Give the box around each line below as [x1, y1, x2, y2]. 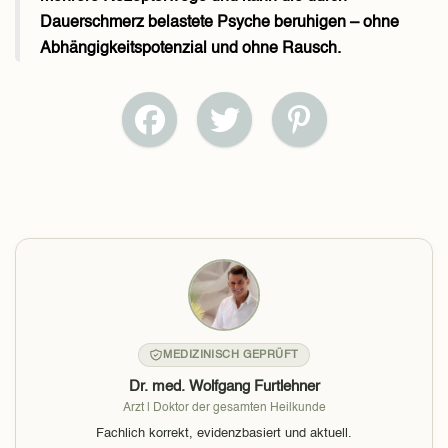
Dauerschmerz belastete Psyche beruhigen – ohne [40, 15, 399, 31]
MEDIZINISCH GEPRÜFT [163, 349, 299, 361]
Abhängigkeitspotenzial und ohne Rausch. [40, 41, 341, 57]
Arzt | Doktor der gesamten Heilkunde [122, 402, 326, 414]
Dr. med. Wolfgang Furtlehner [128, 379, 320, 394]
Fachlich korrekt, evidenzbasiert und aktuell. [96, 427, 352, 440]
